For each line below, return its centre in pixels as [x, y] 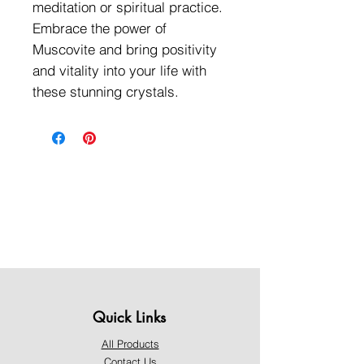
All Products [130, 344]
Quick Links [129, 317]
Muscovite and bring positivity [125, 49]
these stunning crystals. [106, 91]
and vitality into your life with [119, 70]
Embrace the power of [100, 28]
